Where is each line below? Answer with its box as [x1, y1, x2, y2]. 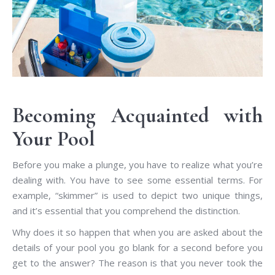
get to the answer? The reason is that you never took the [12, 256, 263, 269]
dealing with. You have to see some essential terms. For [12, 173, 263, 186]
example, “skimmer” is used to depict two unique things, [12, 188, 263, 201]
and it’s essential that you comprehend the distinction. [12, 204, 240, 217]
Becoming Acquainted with [12, 103, 263, 128]
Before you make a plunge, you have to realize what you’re [12, 158, 263, 171]
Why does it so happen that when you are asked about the [12, 225, 263, 238]
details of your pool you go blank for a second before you [12, 241, 263, 254]
